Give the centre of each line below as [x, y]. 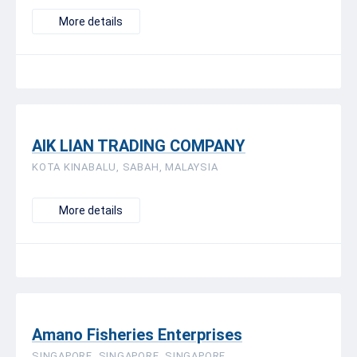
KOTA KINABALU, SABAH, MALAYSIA [125, 167]
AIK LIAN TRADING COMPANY [139, 146]
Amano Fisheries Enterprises [137, 335]
